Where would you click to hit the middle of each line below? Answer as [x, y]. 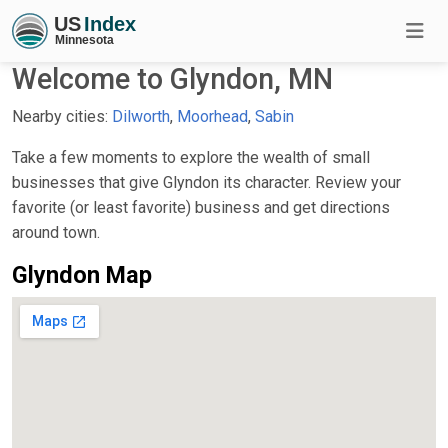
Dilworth [141, 116]
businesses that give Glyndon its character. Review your [206, 182]
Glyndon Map [82, 274]
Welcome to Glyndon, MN [172, 78]
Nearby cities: [62, 116]
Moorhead [212, 116]
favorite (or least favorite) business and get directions [201, 207]
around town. [56, 232]
